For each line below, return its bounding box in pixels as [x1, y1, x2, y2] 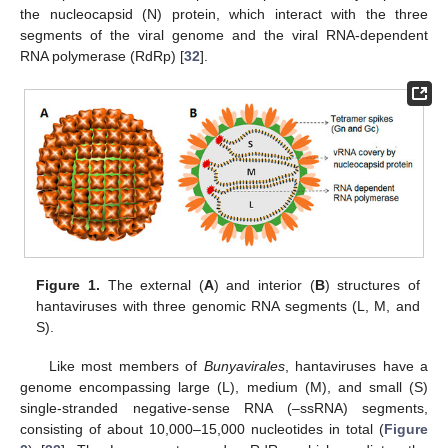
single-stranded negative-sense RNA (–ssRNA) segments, [20, 399, 428, 416]
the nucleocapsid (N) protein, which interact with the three [20, 5, 428, 22]
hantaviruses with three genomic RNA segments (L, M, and [36, 298, 420, 315]
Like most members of [48, 357, 204, 374]
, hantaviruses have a [284, 357, 429, 374]
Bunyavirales [203, 357, 285, 374]
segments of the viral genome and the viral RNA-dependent [20, 26, 428, 43]
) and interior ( [213, 277, 315, 294]
